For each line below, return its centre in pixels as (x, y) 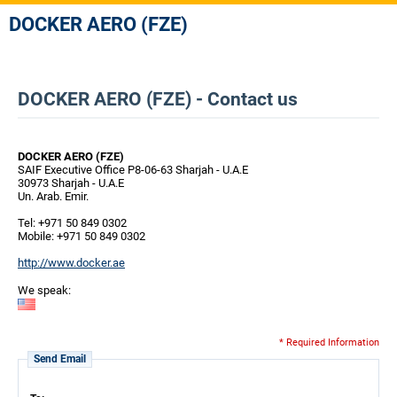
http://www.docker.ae (71, 263)
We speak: (44, 290)
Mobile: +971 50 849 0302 (82, 236)
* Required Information (329, 343)
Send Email (60, 359)
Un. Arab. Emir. (53, 196)
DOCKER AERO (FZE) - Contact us (158, 99)
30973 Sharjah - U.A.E (71, 183)
